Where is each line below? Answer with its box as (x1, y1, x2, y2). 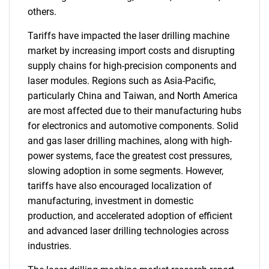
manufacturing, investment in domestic (28, 195, 193, 207)
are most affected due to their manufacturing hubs (28, 105, 241, 116)
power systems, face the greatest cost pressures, (28, 150, 232, 162)
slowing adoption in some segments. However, (28, 165, 223, 177)
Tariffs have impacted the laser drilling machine (28, 30, 229, 41)
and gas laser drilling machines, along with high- (28, 135, 232, 147)
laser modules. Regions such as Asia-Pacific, (28, 75, 216, 86)
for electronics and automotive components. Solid (28, 120, 238, 131)
